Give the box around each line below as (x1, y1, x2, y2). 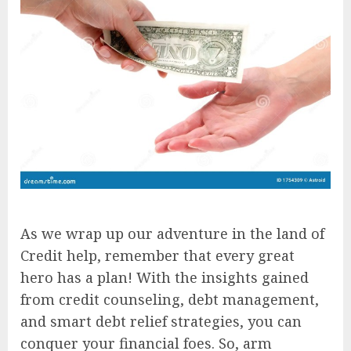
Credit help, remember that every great (20, 245, 295, 265)
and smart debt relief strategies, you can (20, 311, 302, 331)
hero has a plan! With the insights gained (20, 267, 309, 287)
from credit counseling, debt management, (20, 289, 319, 309)
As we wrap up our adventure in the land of (20, 223, 324, 243)
